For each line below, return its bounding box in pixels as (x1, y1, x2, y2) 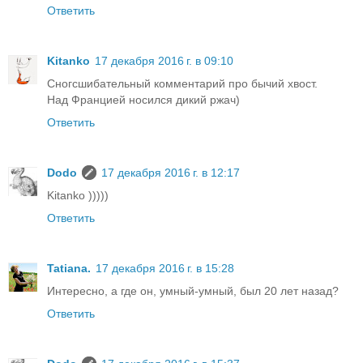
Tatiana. (47, 262, 91, 275)
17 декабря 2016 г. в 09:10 (95, 54, 233, 68)
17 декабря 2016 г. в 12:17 (101, 166, 240, 180)
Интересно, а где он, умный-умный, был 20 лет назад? (47, 284, 339, 298)
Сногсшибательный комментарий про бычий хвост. (47, 77, 318, 91)
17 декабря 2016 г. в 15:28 (96, 262, 234, 275)
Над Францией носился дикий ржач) (47, 93, 240, 107)
